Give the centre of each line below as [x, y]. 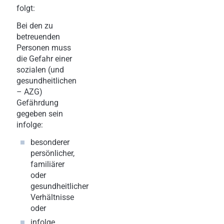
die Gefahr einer [44, 58]
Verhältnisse [52, 197]
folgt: [26, 8]
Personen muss [44, 47]
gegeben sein [40, 113]
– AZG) [29, 91]
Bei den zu [35, 25]
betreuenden [38, 36]
